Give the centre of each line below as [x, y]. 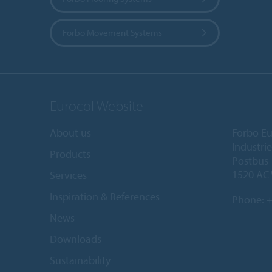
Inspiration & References [105, 196]
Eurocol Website [97, 105]
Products [70, 154]
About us [70, 132]
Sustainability [80, 260]
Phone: [249, 199]
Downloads [76, 239]
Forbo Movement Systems [112, 33]
